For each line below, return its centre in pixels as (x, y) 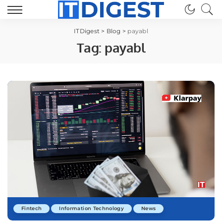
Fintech (32, 209)
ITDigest (87, 31)
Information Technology (91, 209)
